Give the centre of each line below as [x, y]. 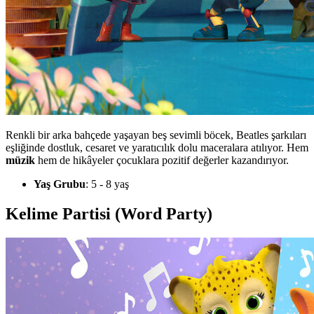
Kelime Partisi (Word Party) [109, 213]
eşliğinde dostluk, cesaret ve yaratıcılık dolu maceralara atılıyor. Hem [157, 147]
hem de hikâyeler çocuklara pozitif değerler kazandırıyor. [162, 160]
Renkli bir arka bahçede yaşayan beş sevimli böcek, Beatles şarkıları [156, 135]
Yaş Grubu [60, 184]
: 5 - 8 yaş [107, 184]
